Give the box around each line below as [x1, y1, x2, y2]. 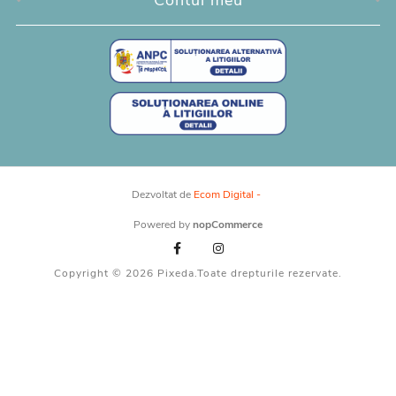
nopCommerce [193, 217, 263, 232]
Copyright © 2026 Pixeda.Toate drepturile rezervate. [54, 266, 342, 281]
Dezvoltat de [131, 187, 194, 202]
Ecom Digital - [193, 187, 261, 202]
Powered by [133, 217, 193, 232]
